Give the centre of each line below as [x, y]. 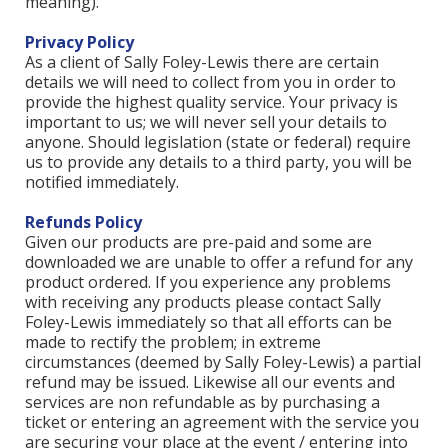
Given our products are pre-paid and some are [198, 242]
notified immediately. [102, 182]
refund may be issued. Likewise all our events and [210, 382]
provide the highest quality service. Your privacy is [211, 102]
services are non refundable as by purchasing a [202, 402]
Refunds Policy [83, 222]
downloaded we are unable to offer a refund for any [219, 262]
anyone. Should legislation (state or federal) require [218, 142]
